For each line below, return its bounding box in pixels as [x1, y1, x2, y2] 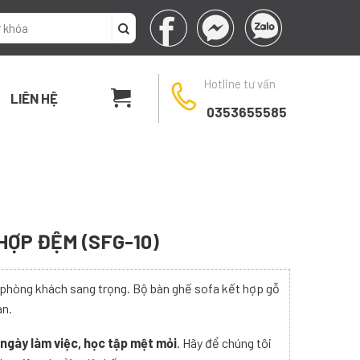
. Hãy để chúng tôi [177, 335, 272, 351]
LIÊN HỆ [10, 90, 58, 106]
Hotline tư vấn [203, 76, 276, 91]
